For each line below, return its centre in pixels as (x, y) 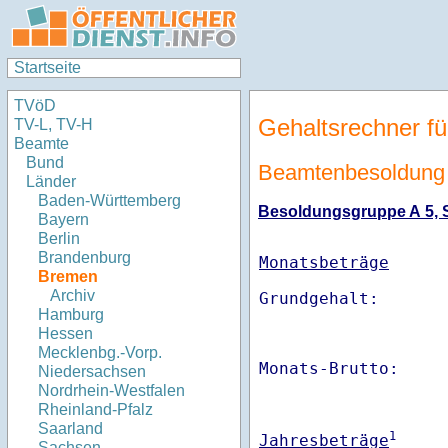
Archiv (72, 296)
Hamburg (71, 315)
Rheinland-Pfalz (95, 410)
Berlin (59, 239)
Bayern (63, 220)
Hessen (65, 334)
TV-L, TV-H (53, 125)
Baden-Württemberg (109, 201)
